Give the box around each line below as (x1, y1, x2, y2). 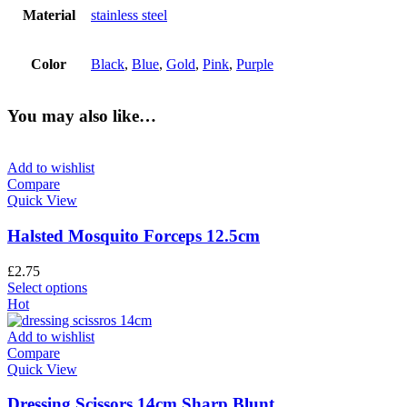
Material (22, 6, 75, 23)
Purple (236, 55, 273, 72)
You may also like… (7, 106, 156, 126)
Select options (7, 279, 87, 295)
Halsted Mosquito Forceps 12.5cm (7, 225, 260, 245)
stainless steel (91, 6, 167, 23)
